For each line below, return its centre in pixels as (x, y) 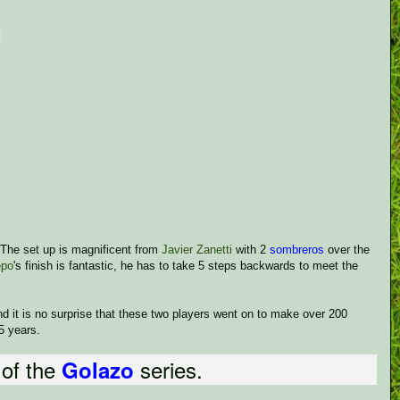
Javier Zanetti (197, 250)
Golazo (98, 370)
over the (347, 250)
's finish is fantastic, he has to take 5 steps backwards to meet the (186, 266)
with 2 (251, 250)
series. (171, 369)
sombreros (297, 250)
